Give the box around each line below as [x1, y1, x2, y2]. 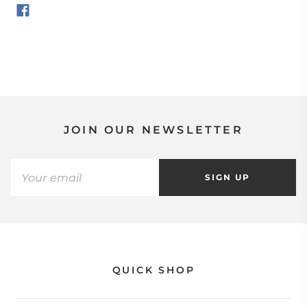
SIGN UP [205, 172, 250, 182]
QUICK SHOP [112, 264, 195, 276]
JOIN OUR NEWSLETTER [64, 123, 243, 136]
